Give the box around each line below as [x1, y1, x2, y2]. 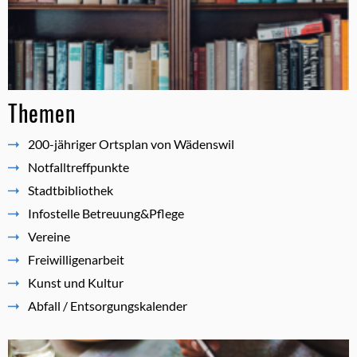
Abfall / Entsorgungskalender [28, 297, 187, 313]
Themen [8, 96, 76, 129]
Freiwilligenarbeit [28, 251, 124, 267]
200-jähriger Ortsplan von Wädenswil [28, 135, 234, 151]
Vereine [28, 228, 70, 244]
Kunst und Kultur [28, 274, 124, 290]
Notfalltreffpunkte [28, 159, 129, 175]
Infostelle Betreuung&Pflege [28, 205, 184, 221]
